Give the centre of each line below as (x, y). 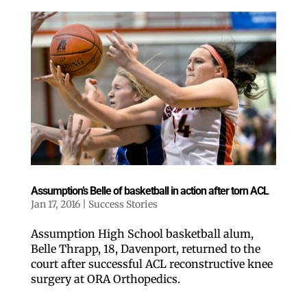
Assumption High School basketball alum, (142, 234)
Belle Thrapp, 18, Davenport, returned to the (145, 249)
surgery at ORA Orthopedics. (105, 279)
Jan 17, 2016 (55, 205)
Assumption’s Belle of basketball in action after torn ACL (149, 191)
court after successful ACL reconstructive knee (151, 264)
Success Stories (123, 205)
